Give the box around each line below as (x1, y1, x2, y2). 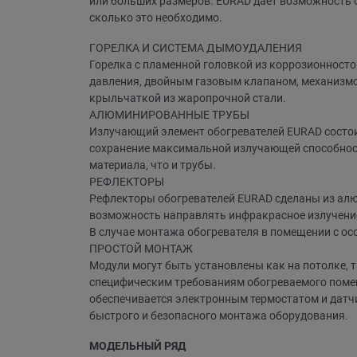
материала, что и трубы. (89, 158, 216, 171)
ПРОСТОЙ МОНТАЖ (89, 241, 193, 255)
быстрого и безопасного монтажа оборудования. (89, 308, 348, 322)
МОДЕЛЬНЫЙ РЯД (89, 339, 186, 352)
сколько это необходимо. (89, 10, 222, 24)
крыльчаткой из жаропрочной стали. (89, 91, 286, 104)
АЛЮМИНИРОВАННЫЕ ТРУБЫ (89, 108, 249, 121)
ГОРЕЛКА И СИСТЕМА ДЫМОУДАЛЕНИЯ (89, 41, 302, 54)
